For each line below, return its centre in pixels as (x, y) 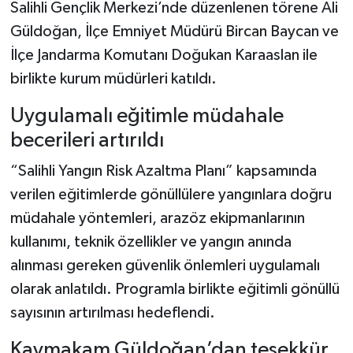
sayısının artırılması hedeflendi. (112, 313)
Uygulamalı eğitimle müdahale (147, 116)
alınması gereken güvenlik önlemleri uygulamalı (165, 266)
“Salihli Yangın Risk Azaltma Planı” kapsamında (163, 171)
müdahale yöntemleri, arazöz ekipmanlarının (157, 219)
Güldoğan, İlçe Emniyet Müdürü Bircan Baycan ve (174, 31)
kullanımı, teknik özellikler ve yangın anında (150, 242)
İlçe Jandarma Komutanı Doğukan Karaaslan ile (163, 55)
